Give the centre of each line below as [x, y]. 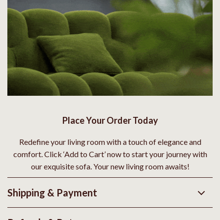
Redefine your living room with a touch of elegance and [110, 142]
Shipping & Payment [52, 193]
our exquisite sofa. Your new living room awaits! [110, 166]
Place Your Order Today [110, 121]
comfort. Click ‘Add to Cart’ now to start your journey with [110, 154]
